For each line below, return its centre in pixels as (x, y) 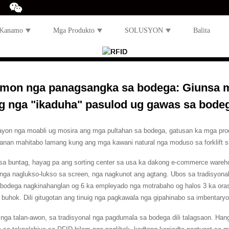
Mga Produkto (74, 30)
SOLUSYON (144, 30)
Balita (202, 30)
